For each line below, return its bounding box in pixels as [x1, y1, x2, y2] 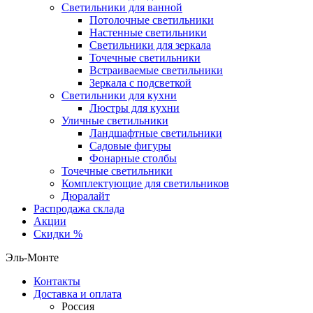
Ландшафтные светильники [89, 127, 222, 139]
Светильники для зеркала [89, 39, 211, 51]
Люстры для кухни [89, 102, 180, 114]
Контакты [34, 275, 80, 287]
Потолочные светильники [89, 14, 214, 26]
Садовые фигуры [89, 140, 171, 152]
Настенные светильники [89, 27, 207, 38]
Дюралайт [61, 190, 110, 202]
